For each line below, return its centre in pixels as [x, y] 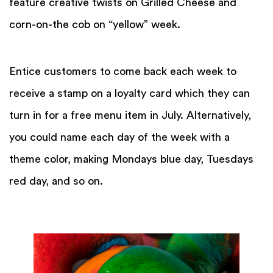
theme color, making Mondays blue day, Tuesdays [131, 159]
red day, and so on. [56, 181]
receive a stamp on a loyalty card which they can [129, 94]
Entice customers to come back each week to [123, 72]
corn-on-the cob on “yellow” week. [95, 24]
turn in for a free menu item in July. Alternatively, [130, 115]
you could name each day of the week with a [119, 137]
